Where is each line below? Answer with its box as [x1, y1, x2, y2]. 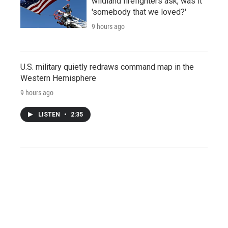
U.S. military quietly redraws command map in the [20, 62, 194, 72]
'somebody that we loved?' [92, 7, 186, 17]
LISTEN [38, 110, 62, 118]
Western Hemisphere [20, 73, 96, 83]
